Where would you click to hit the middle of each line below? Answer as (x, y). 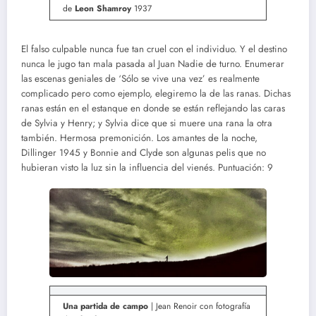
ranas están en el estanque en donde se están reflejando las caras (153, 109)
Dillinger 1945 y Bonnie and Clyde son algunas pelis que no (144, 153)
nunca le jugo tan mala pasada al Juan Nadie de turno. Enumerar (153, 64)
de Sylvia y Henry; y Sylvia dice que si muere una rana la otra (147, 123)
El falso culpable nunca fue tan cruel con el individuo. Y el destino (154, 49)
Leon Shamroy (104, 9)
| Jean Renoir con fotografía (199, 306)
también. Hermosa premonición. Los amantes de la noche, (139, 138)
